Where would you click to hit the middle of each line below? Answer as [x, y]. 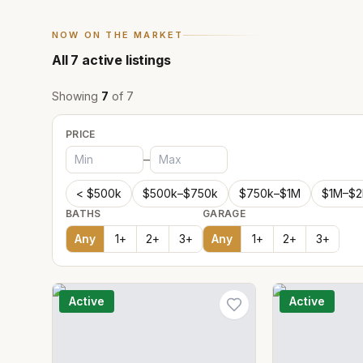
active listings [125, 60]
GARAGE [224, 214]
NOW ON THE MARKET [118, 35]
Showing [77, 96]
